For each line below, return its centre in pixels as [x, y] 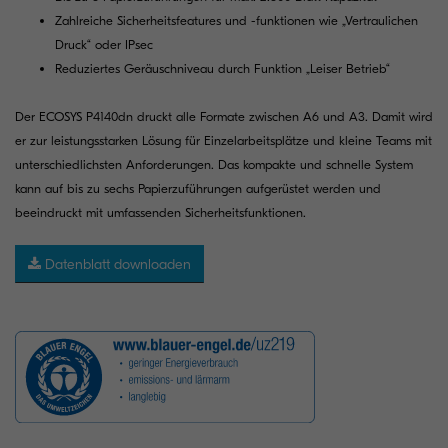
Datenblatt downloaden [116, 264]
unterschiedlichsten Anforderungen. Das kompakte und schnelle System [214, 164]
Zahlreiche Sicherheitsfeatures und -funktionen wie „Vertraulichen [236, 20]
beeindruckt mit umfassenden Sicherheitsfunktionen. [160, 212]
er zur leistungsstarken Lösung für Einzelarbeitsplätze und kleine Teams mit [223, 140]
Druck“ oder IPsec [104, 44]
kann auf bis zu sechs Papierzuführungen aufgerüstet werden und [198, 188]
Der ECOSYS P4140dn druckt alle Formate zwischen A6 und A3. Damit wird [224, 116]
